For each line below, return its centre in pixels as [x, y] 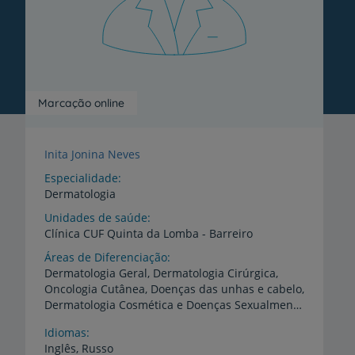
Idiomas [65, 333]
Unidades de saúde [96, 218]
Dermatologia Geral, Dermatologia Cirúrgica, [161, 273]
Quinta [125, 234]
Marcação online [81, 103]
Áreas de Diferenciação [106, 258]
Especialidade [81, 178]
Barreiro [231, 234]
